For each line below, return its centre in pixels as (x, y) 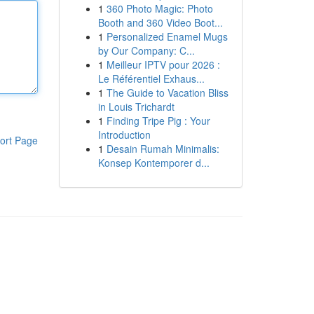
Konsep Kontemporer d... (153, 163)
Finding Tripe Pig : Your (158, 121)
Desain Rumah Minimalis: (163, 149)
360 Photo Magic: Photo (159, 8)
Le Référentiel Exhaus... (151, 78)
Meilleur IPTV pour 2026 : (163, 64)
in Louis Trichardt (136, 107)
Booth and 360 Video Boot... (160, 22)
